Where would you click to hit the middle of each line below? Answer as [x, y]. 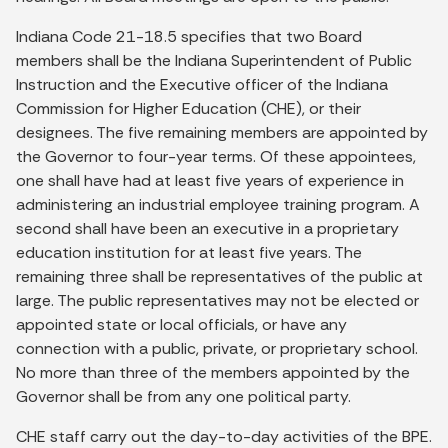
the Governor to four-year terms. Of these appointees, [216, 156]
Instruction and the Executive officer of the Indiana [202, 84]
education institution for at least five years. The [189, 252]
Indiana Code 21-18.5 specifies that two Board [189, 36]
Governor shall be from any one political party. [183, 396]
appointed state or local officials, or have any [181, 324]
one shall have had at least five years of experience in [210, 180]
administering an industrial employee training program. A [218, 204]
